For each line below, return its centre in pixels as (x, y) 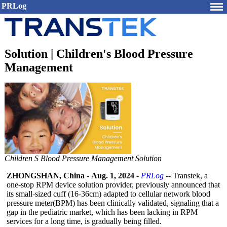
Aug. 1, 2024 (113, 176)
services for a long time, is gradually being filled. (84, 221)
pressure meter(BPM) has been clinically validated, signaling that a (113, 203)
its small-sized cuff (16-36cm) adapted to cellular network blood (108, 194)
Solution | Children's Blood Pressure (99, 54)
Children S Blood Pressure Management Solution (83, 158)
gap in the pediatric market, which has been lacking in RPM (102, 212)
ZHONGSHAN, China (46, 176)
